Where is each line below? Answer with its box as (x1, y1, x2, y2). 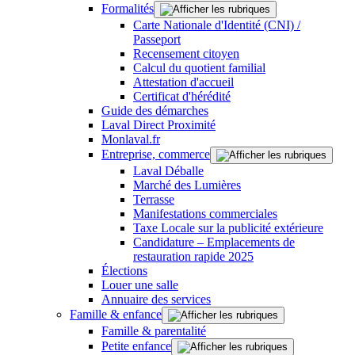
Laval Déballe (133, 163, 204, 177)
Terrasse (133, 192, 174, 206)
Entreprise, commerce (101, 147, 210, 161)
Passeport (133, 32, 181, 46)
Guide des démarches (101, 103, 208, 117)
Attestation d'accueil (133, 74, 234, 89)
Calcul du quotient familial (133, 60, 265, 74)
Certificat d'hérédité (133, 89, 231, 103)
